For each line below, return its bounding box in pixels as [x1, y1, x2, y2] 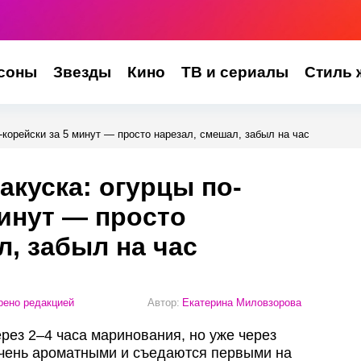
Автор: [147, 296, 180, 309]
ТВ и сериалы [180, 64, 288, 81]
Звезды [52, 64, 111, 81]
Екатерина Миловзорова [182, 296, 301, 309]
